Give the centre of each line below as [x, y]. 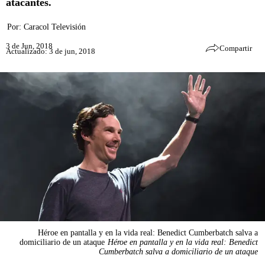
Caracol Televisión [55, 27]
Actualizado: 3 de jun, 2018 [51, 51]
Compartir [236, 48]
